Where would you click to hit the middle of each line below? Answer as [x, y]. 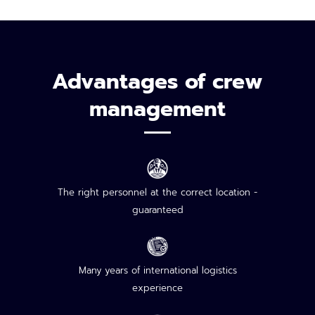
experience [157, 288]
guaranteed [157, 210]
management [157, 109]
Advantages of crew [157, 81]
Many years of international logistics [157, 270]
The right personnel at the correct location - [157, 192]
